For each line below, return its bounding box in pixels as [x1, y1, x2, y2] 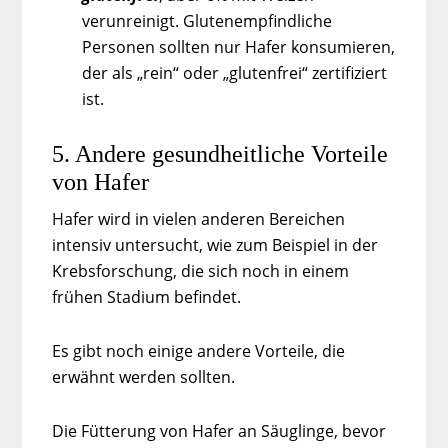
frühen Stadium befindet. [52, 285, 242, 308]
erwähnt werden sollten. [52, 365, 236, 388]
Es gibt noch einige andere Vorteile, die [52, 339, 346, 362]
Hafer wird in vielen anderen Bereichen [52, 207, 346, 230]
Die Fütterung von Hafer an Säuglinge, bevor [52, 419, 387, 442]
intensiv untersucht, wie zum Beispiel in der [52, 233, 379, 256]
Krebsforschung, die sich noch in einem [52, 259, 350, 282]
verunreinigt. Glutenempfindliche [82, 9, 333, 32]
